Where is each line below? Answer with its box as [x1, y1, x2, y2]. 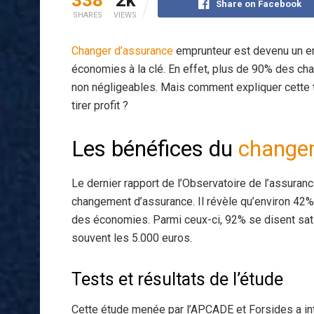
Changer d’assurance [71, 43, 173, 57]
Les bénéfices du [71, 135, 238, 162]
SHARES [72, 10, 102, 20]
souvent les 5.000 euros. [71, 231, 192, 245]
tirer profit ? [71, 98, 128, 112]
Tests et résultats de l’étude [71, 269, 283, 290]
